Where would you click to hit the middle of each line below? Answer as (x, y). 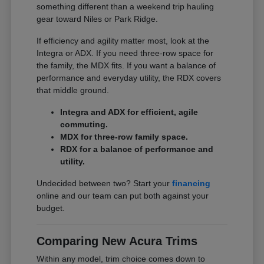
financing (192, 184)
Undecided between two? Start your (105, 184)
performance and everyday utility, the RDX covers (129, 78)
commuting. (84, 125)
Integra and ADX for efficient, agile (129, 112)
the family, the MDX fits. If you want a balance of (126, 66)
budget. (51, 208)
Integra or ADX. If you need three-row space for (125, 53)
